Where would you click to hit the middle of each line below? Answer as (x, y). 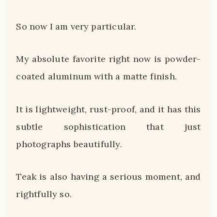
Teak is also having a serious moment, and (108, 177)
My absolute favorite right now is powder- (108, 59)
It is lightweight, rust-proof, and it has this (108, 109)
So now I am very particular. (76, 26)
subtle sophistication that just (108, 126)
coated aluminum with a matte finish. (96, 77)
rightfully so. (44, 194)
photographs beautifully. (69, 144)
